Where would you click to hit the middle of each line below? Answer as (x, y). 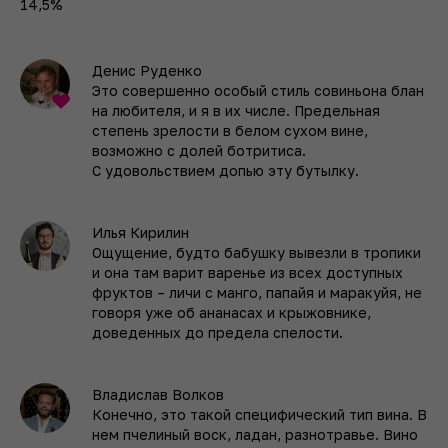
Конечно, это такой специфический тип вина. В (259, 414)
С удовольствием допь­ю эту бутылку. (225, 170)
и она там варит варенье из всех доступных (247, 272)
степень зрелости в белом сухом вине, (230, 130)
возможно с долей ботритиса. (199, 150)
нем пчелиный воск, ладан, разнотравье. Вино (255, 434)
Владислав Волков (158, 394)
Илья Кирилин (140, 232)
